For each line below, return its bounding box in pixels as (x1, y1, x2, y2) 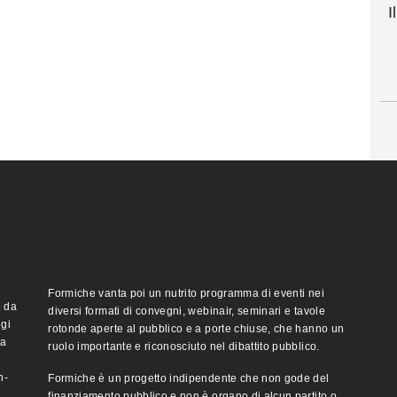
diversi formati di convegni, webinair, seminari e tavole (48, 304, 325, 317)
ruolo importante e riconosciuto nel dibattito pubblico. (48, 339, 320, 353)
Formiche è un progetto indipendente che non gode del (48, 371, 330, 385)
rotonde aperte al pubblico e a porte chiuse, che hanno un (48, 322, 345, 335)
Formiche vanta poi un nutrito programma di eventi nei (48, 286, 324, 300)
